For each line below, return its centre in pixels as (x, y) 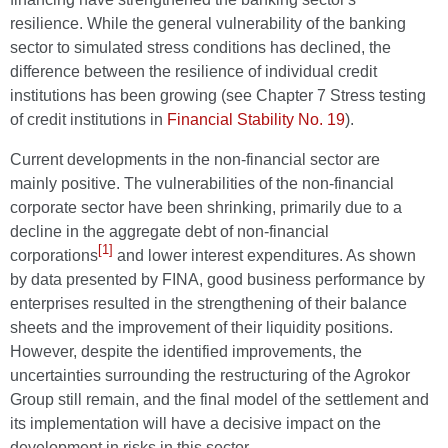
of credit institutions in (88, 119)
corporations (54, 255)
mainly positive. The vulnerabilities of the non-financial (202, 183)
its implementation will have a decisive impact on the (195, 423)
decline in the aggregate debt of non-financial (169, 231)
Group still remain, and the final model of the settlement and (219, 399)
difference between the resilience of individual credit (193, 71)
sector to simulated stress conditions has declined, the (200, 47)
